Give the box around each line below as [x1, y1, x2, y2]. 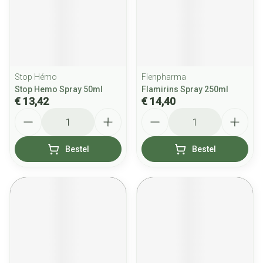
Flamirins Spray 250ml [141, 85, 228, 94]
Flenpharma [141, 72, 186, 82]
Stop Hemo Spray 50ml [15, 85, 103, 94]
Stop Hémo [15, 72, 57, 82]
